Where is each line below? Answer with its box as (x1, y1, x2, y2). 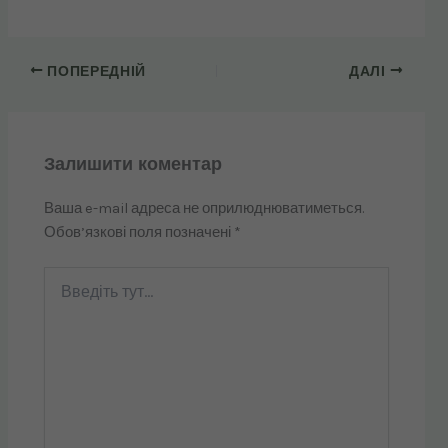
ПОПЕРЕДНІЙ (43, 63, 146, 79)
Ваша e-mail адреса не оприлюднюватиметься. (44, 200, 365, 218)
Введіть (43, 267, 92, 285)
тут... (43, 287, 72, 305)
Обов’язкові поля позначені (44, 224, 235, 242)
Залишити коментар (44, 152, 223, 175)
